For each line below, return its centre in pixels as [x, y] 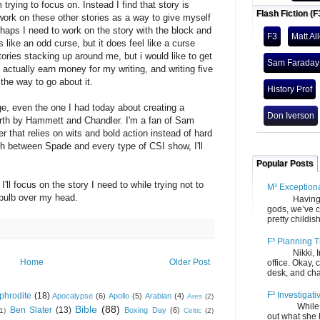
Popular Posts [285, 164]
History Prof [290, 89]
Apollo [119, 295]
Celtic [192, 310]
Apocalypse [73, 295]
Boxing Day [145, 310]
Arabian [159, 295]
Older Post [190, 262]
